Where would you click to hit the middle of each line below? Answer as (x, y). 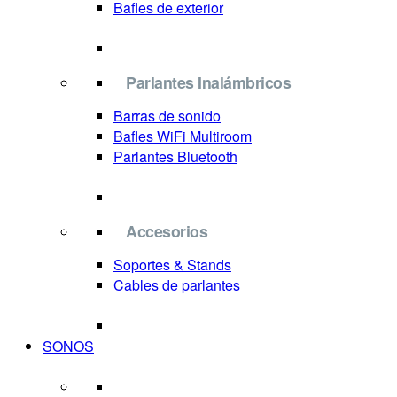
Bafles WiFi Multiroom (183, 136)
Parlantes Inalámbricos (209, 82)
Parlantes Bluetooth (175, 156)
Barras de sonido (167, 116)
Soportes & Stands (172, 265)
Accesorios (167, 231)
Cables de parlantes (177, 285)
